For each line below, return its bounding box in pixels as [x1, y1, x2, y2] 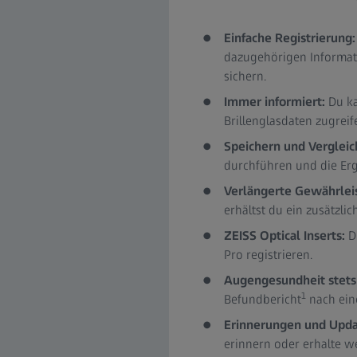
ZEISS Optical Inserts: [223, 228, 348, 243]
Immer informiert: [223, 94, 325, 109]
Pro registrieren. [223, 247, 312, 262]
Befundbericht [223, 292, 301, 307]
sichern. [223, 69, 266, 84]
